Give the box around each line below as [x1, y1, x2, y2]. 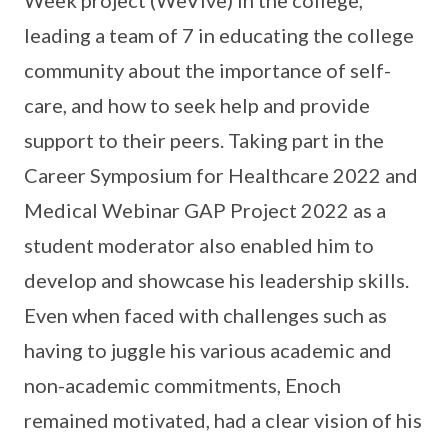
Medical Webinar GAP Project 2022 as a [24, 197, 386, 222]
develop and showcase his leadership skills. [24, 267, 409, 292]
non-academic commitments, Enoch [24, 372, 341, 397]
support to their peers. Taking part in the [24, 127, 384, 152]
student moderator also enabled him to [24, 232, 374, 257]
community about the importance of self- [24, 57, 391, 82]
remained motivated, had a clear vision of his [24, 407, 422, 432]
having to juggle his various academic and [24, 337, 392, 362]
